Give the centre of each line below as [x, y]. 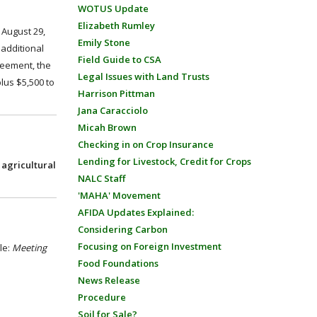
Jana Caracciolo [113, 110]
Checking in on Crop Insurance [145, 144]
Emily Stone [104, 42]
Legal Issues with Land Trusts [143, 76]
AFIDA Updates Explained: [136, 212]
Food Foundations [118, 263]
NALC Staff [101, 178]
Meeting [29, 248]
